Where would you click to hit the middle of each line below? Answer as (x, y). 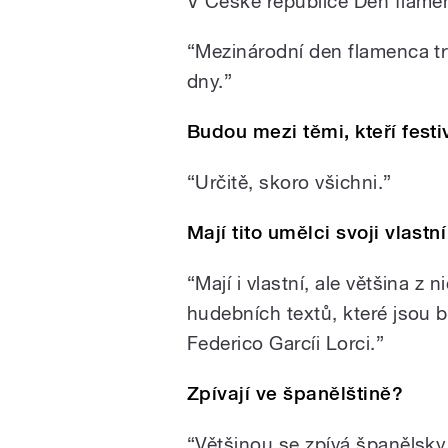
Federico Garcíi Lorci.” (286, 342)
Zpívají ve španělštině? (295, 393)
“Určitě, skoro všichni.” (289, 181)
